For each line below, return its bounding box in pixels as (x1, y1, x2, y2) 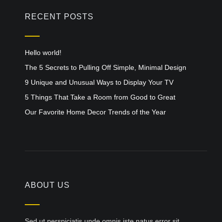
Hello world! (25, 49, 61, 56)
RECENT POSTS (25, 12, 94, 21)
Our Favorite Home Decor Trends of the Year (25, 108, 166, 116)
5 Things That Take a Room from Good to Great (25, 93, 175, 101)
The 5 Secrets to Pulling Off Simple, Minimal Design (25, 63, 186, 71)
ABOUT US (25, 181, 70, 189)
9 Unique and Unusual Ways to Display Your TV (25, 78, 173, 86)
